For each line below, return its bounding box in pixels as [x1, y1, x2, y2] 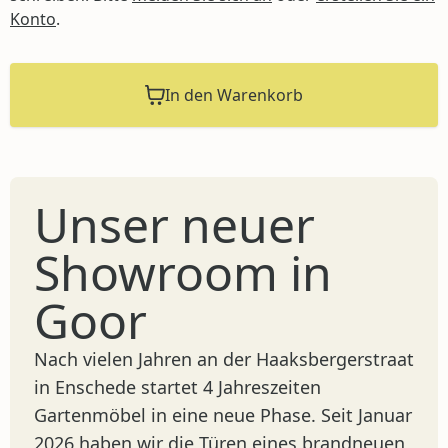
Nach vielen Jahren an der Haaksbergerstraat [34, 347, 414, 372]
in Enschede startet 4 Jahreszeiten [34, 375, 321, 400]
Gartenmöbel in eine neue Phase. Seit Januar [34, 403, 412, 428]
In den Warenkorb [165, 84, 303, 107]
